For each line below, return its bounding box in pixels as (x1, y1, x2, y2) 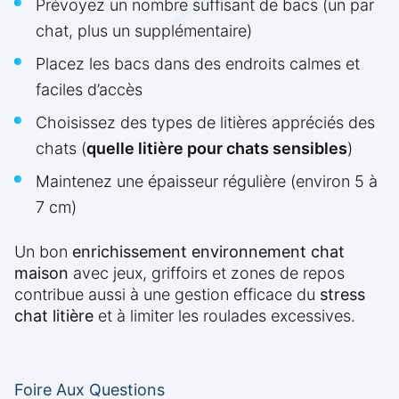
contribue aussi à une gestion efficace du (14, 285, 320, 305)
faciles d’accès (36, 80, 142, 100)
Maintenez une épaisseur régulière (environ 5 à (36, 172, 378, 191)
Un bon (14, 242, 72, 262)
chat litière (14, 306, 94, 326)
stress (320, 285, 365, 305)
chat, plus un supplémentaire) (36, 21, 252, 41)
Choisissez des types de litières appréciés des (36, 113, 375, 133)
